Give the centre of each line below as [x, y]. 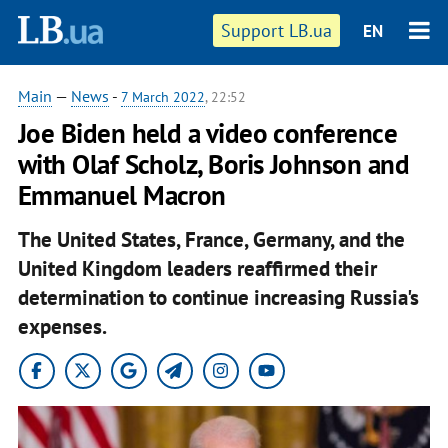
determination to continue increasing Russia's [218, 297]
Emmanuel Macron [121, 195]
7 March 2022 [162, 97]
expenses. [62, 326]
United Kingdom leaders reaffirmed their [197, 268]
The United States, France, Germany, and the [211, 239]
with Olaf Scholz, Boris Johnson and [213, 164]
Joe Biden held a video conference [207, 133]
